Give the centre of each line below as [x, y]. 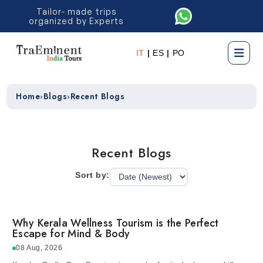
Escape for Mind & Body [71, 234]
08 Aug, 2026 [39, 248]
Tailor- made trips [76, 11]
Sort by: [92, 175]
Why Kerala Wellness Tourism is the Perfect [116, 223]
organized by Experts [77, 21]
